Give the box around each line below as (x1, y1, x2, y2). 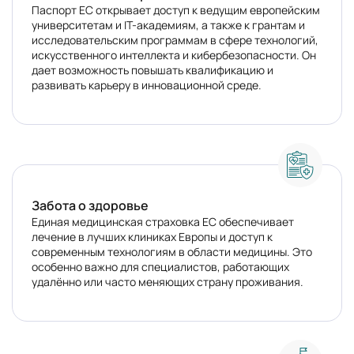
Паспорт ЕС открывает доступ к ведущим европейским (32, 2, 320, 17)
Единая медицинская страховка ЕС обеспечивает (32, 214, 294, 229)
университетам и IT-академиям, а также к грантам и (32, 17, 305, 32)
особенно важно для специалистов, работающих (32, 259, 289, 274)
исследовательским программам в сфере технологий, (32, 32, 318, 47)
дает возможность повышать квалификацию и (32, 62, 273, 77)
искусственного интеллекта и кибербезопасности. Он (32, 47, 316, 62)
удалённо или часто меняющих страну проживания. (32, 274, 303, 289)
